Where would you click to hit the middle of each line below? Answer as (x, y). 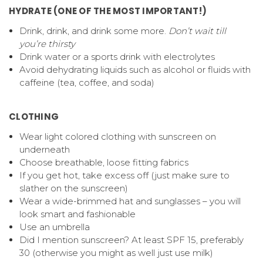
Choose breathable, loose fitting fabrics (104, 162)
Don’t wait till (198, 31)
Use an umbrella (55, 227)
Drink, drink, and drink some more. (94, 31)
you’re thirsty (48, 43)
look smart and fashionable (78, 214)
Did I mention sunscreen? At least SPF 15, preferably (132, 240)
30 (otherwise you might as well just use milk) (117, 252)
